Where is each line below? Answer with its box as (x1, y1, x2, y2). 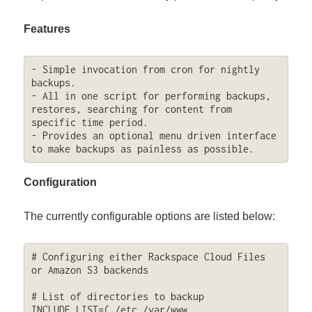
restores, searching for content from (31, 103, 232, 116)
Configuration (24, 175, 97, 188)
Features (24, 23, 71, 36)
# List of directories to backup (31, 290, 204, 303)
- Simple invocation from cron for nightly (31, 63, 260, 76)
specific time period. (31, 116, 148, 129)
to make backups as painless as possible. (31, 143, 254, 155)
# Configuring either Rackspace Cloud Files (31, 251, 265, 263)
